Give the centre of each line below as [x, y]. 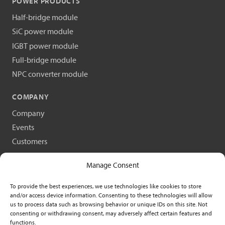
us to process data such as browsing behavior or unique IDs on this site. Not [109, 205]
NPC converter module [50, 75]
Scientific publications [49, 156]
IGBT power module [45, 46]
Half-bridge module [45, 18]
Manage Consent [113, 166]
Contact [25, 185]
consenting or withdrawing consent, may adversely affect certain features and [111, 214]
